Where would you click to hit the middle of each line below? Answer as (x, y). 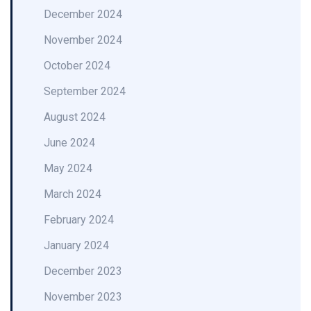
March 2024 (73, 194)
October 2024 (77, 66)
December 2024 (83, 14)
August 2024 (75, 117)
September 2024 (85, 91)
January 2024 (76, 245)
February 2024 (79, 220)
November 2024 (83, 40)
